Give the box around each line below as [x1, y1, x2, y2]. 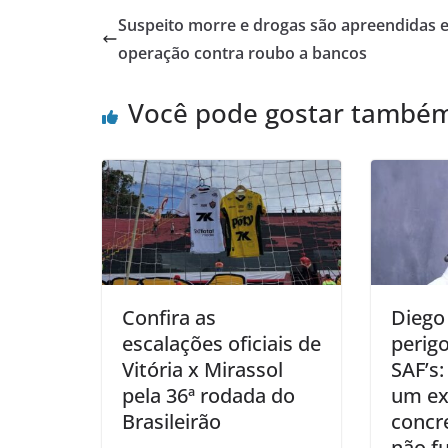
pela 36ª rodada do [122, 382, 295, 410]
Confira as [122, 304, 216, 332]
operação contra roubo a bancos [118, 41, 367, 64]
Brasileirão [122, 408, 221, 436]
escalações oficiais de [122, 330, 321, 358]
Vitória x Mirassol [122, 356, 283, 384]
